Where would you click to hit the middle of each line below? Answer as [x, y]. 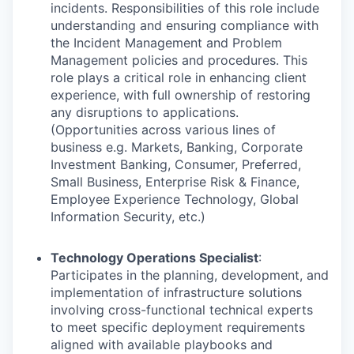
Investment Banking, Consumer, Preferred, [176, 164]
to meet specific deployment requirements [178, 327]
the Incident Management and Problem [166, 43]
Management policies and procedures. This [179, 60]
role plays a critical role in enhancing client [179, 77]
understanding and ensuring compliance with [185, 25]
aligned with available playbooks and [162, 345]
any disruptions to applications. [145, 112]
